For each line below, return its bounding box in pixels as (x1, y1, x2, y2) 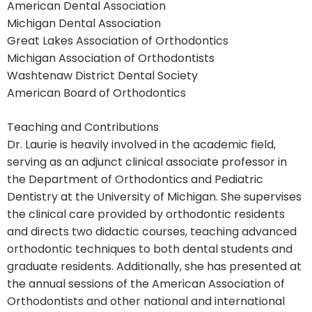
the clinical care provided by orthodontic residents (7, 206, 285, 223)
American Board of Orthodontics (7, 85, 186, 102)
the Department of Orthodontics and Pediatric (7, 171, 263, 188)
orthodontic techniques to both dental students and (7, 241, 292, 258)
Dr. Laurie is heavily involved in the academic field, (7, 136, 276, 153)
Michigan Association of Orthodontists (7, 50, 214, 67)
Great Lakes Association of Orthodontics (7, 33, 228, 49)
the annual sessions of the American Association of (7, 276, 285, 292)
